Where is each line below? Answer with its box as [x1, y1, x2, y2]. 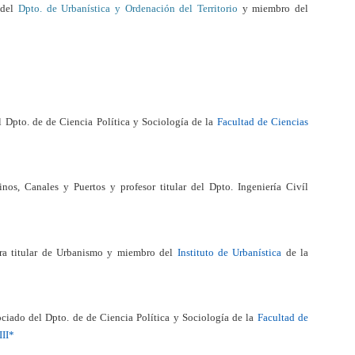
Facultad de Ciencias [216, 115, 309, 128]
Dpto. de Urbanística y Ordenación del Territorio [17, 2, 238, 15]
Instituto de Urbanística [177, 246, 282, 258]
